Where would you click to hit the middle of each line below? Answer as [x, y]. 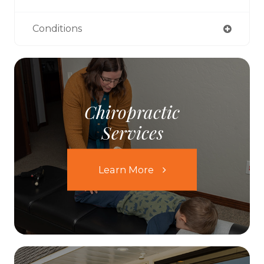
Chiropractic [132, 112]
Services [132, 132]
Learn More [126, 169]
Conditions [57, 29]
